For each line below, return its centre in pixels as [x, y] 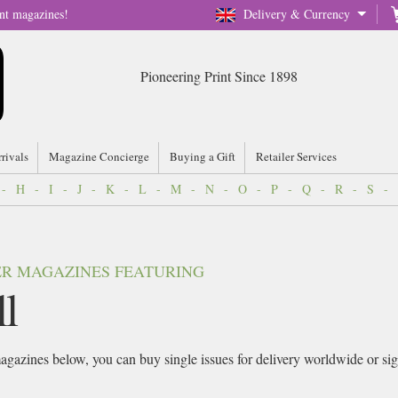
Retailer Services [296, 156]
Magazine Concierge [99, 156]
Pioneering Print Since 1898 [219, 76]
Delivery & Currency [297, 14]
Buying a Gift [203, 156]
